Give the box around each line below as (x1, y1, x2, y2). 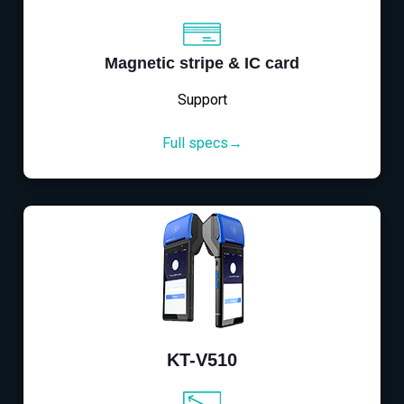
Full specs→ (161, 134, 243, 152)
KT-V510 (167, 350, 237, 371)
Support (177, 91, 227, 109)
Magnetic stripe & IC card (105, 54, 299, 73)
